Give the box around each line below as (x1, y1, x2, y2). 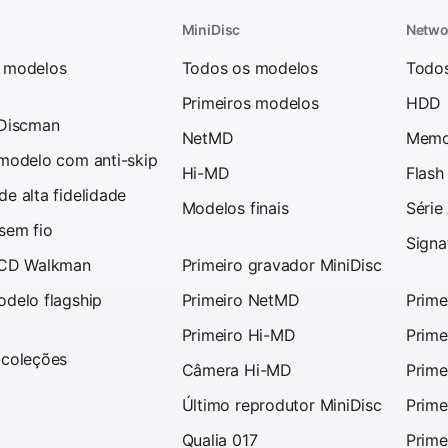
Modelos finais (181, 197, 289, 218)
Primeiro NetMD (181, 289, 300, 310)
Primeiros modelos (181, 92, 319, 113)
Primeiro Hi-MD (181, 324, 296, 345)
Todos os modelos (181, 57, 319, 78)
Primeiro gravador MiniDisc (181, 254, 382, 275)
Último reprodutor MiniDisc (181, 394, 382, 415)
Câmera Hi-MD (181, 359, 292, 380)
